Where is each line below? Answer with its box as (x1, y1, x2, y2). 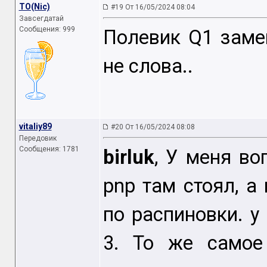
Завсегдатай (18, 14, 64, 23)
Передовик (18, 134, 57, 142)
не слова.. (103, 55, 193, 78)
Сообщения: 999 (18, 25, 75, 33)
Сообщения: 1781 (18, 145, 79, 153)
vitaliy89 (18, 122, 52, 131)
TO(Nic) (18, 2, 50, 11)
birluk (103, 146, 154, 169)
